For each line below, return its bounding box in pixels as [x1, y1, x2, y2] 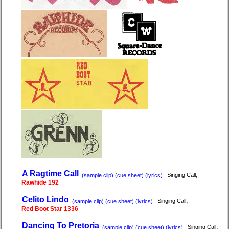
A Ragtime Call [22, 169, 79, 178]
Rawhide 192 [21, 179, 59, 187]
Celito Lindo [22, 195, 69, 204]
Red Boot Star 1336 [21, 205, 78, 213]
